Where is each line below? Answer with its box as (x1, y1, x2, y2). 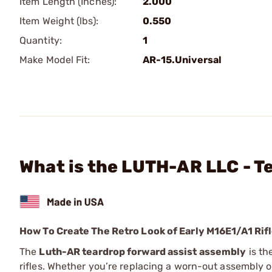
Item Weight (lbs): (19, 15, 98, 27)
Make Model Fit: (19, 54, 90, 66)
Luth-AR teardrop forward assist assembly (39, 245, 246, 257)
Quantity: (19, 35, 62, 46)
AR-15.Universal (143, 54, 222, 66)
